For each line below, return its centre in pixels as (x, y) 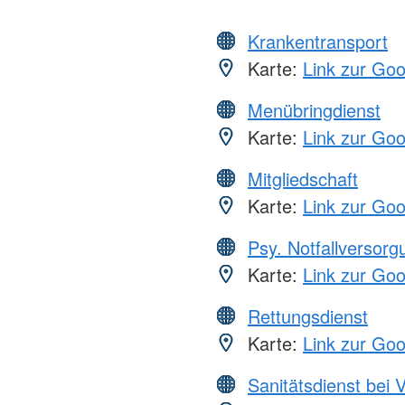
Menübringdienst (314, 109)
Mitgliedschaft (303, 178)
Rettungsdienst (308, 316)
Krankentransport (318, 41)
